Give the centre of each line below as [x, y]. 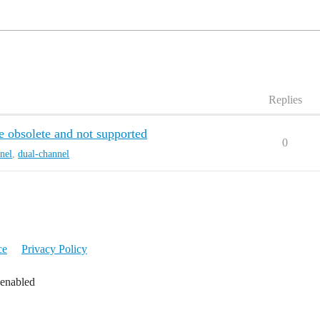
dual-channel [44, 154]
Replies [285, 100]
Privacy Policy [54, 249]
